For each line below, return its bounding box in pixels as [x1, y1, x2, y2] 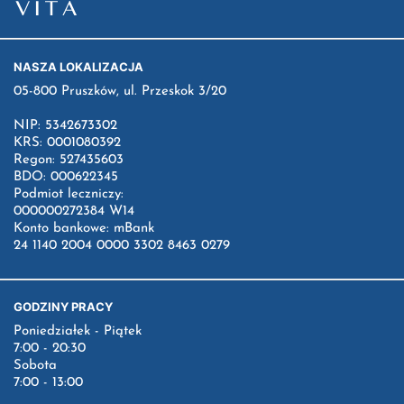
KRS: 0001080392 [14, 136, 121, 151]
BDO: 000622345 [14, 170, 118, 185]
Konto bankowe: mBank [14, 222, 154, 236]
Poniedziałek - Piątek [14, 325, 142, 339]
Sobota [14, 359, 57, 373]
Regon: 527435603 [14, 153, 124, 168]
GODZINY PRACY [14, 299, 113, 315]
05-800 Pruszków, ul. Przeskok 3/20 [14, 85, 226, 99]
